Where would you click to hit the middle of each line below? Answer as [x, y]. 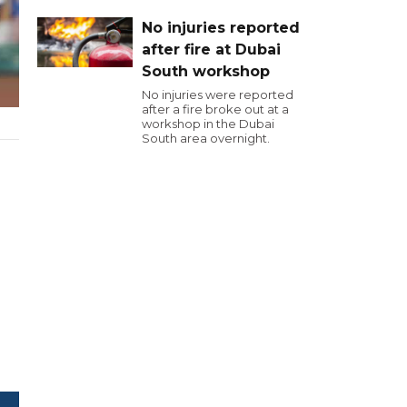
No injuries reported [221, 28]
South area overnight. [206, 138]
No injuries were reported [218, 94]
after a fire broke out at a [215, 109]
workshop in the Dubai [208, 124]
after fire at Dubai [211, 50]
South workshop [206, 71]
